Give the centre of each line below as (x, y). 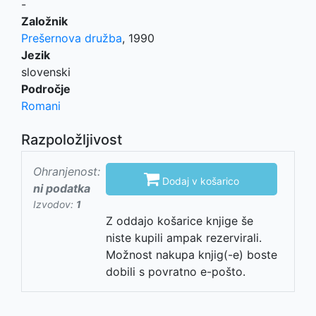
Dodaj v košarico (199, 181)
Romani (41, 106)
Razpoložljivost (72, 140)
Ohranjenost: (67, 172)
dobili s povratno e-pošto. (176, 272)
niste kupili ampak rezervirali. (184, 238)
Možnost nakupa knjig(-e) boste (192, 255)
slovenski (46, 72)
